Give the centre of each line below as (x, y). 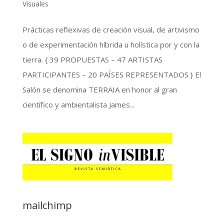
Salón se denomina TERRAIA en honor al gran (99, 89)
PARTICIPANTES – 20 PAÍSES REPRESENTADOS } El (111, 74)
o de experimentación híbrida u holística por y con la (111, 44)
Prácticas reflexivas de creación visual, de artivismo (111, 29)
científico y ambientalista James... (78, 104)
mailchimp (47, 205)
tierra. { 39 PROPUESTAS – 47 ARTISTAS (92, 59)
